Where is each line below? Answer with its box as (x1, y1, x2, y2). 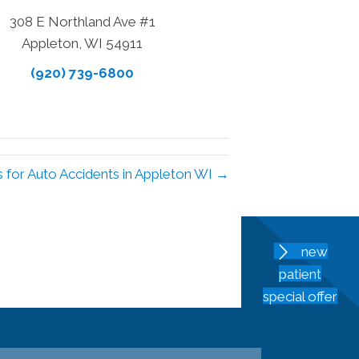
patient (279, 265, 321, 282)
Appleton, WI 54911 (22, 35, 143, 52)
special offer (262, 288, 337, 305)
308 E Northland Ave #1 (9, 14, 155, 30)
